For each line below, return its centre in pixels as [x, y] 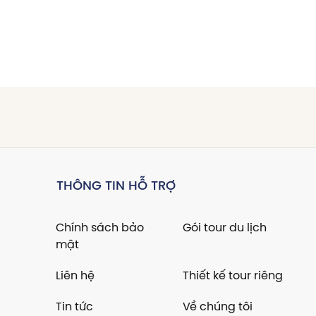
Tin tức [74, 306]
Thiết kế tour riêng [233, 275]
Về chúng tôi [218, 306]
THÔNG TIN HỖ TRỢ [116, 185]
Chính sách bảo [99, 227]
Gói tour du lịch [225, 227]
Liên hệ [75, 275]
